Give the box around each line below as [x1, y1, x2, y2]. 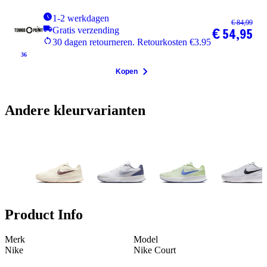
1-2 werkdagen [52, 13, 109, 23]
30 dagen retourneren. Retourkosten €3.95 [52, 36, 211, 47]
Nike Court [133, 245, 176, 256]
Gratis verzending [52, 24, 119, 35]
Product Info [5, 206, 83, 222]
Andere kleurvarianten [5, 102, 145, 118]
